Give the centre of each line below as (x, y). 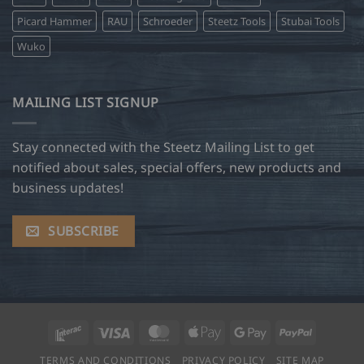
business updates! (68, 187)
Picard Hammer (54, 22)
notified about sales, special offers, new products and (177, 167)
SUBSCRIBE (84, 230)
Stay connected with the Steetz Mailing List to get (163, 147)
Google (286, 331)
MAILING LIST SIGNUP (86, 103)
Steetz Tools (237, 22)
